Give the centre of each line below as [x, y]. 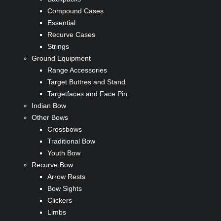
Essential [61, 23]
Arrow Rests [66, 177]
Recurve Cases [71, 35]
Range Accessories [77, 70]
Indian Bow [49, 106]
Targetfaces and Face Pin [87, 94]
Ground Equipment [61, 58]
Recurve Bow [52, 165]
